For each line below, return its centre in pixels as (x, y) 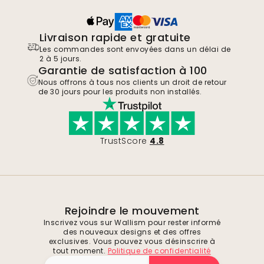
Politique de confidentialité (159, 251)
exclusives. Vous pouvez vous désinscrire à (132, 242)
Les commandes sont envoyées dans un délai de (135, 49)
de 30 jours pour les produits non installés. (120, 92)
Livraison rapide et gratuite (115, 38)
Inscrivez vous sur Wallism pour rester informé (132, 223)
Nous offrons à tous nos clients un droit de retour (132, 82)
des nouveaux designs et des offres (132, 232)
